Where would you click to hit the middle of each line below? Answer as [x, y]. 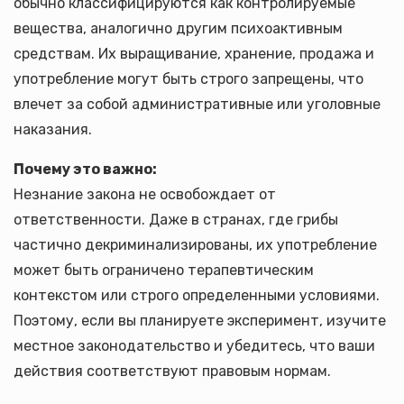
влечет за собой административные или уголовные [197, 104]
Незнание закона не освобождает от [145, 194]
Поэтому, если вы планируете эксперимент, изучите [200, 321]
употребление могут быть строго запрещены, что [188, 79]
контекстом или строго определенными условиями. [197, 295]
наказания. [53, 129]
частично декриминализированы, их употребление [195, 245]
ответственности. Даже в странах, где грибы [176, 220]
